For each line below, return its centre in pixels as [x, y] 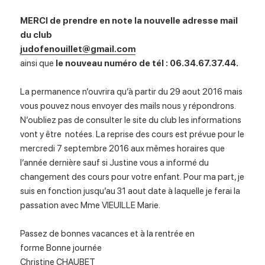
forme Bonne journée [62, 248]
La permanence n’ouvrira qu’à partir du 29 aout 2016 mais [132, 92]
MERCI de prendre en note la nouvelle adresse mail [129, 21]
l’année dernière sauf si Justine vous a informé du [115, 163]
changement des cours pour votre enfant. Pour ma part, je [132, 177]
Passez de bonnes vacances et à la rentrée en [108, 234]
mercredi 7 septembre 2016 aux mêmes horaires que [123, 149]
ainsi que [38, 64]
